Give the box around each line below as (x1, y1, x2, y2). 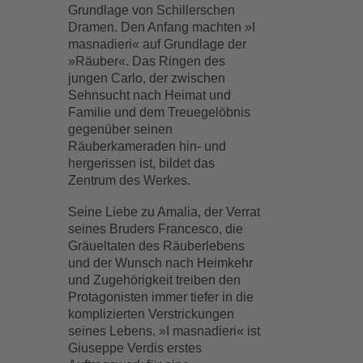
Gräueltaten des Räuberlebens (68, 239, 246, 253)
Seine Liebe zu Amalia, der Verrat (68, 205, 261, 219)
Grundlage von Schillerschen (68, 3, 236, 17)
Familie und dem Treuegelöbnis (68, 105, 251, 119)
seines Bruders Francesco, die (68, 222, 244, 236)
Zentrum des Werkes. (68, 173, 191, 187)
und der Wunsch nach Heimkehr (68, 256, 254, 270)
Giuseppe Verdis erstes (68, 341, 203, 355)
